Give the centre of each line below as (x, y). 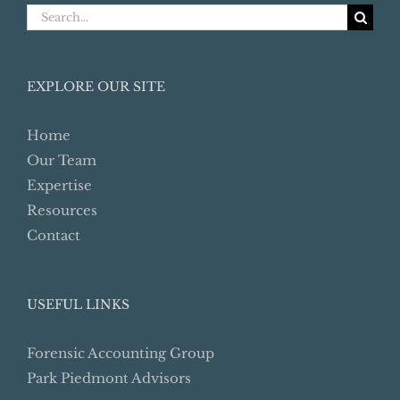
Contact (54, 236)
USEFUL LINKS (78, 305)
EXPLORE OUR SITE (96, 87)
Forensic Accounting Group (121, 354)
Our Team (62, 161)
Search (49, 15)
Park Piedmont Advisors (109, 379)
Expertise (59, 186)
